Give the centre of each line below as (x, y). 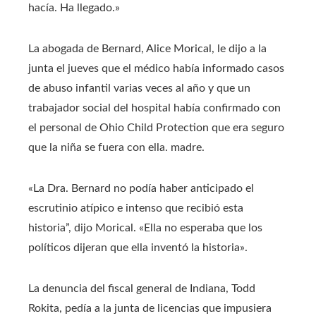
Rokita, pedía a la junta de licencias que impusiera (150, 308)
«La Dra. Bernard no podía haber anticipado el (141, 188)
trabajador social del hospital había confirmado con (154, 108)
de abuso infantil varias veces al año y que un (139, 88)
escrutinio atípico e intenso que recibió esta (136, 208)
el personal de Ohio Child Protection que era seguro (156, 127)
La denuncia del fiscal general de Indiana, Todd (142, 288)
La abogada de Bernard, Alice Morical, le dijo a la (147, 48)
